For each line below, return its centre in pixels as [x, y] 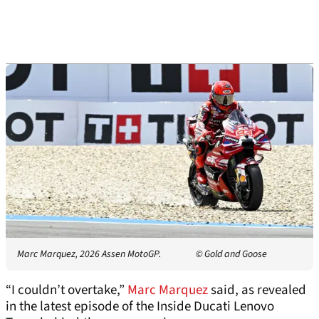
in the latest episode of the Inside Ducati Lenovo [140, 306]
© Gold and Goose [231, 254]
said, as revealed [257, 290]
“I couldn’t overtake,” [67, 290]
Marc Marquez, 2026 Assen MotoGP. [89, 254]
